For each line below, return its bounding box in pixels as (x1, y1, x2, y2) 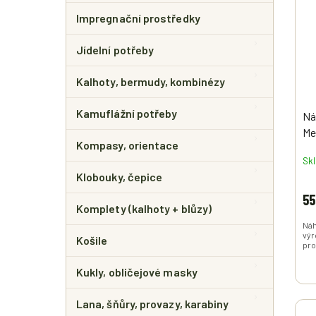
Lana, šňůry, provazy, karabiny (76, 297, 229, 310)
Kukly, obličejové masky (76, 265, 197, 279)
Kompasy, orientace (76, 138, 179, 152)
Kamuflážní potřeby (76, 107, 178, 120)
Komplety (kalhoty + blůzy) (76, 202, 212, 215)
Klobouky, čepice (76, 170, 163, 183)
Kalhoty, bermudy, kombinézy (76, 75, 226, 88)
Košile (76, 233, 108, 247)
